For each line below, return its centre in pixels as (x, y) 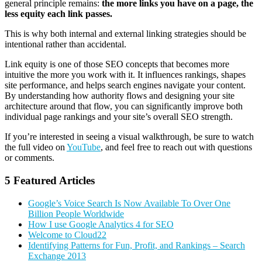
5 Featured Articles (50, 181)
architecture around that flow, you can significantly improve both (124, 106)
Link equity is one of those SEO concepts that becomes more (117, 64)
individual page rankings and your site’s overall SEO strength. (119, 117)
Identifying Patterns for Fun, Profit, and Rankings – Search (137, 245)
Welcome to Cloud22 (67, 235)
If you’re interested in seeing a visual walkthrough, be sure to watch (129, 137)
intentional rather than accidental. (65, 44)
